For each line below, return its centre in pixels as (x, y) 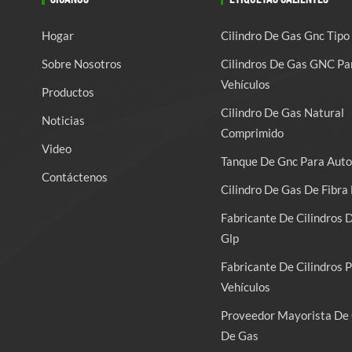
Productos (68, 92)
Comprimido (252, 132)
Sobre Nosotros (82, 63)
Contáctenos (75, 176)
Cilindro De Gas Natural (282, 112)
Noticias (64, 120)
